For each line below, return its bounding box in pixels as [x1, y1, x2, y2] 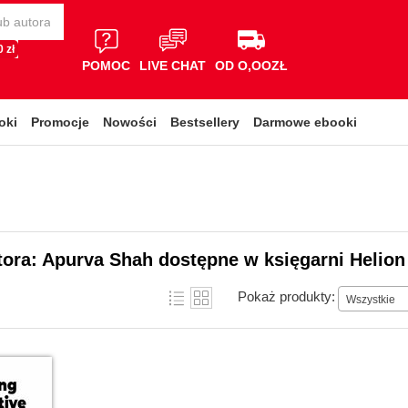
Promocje [31, 115, 89, 129]
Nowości [103, 115, 157, 129]
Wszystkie [346, 292, 395, 306]
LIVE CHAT [139, 57, 206, 73]
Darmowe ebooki [253, 115, 357, 129]
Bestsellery [170, 115, 240, 129]
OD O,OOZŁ [215, 57, 288, 73]
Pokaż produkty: [238, 288, 335, 304]
